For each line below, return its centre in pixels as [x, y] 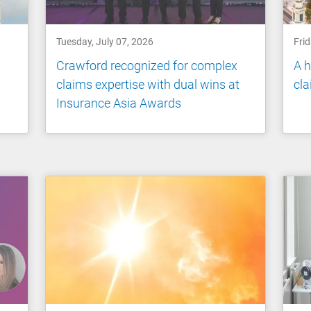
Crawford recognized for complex [147, 66]
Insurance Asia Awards [119, 103]
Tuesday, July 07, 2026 [105, 41]
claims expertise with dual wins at [148, 85]
